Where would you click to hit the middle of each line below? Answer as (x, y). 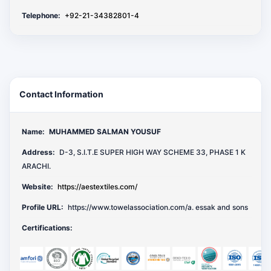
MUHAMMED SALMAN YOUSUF (105, 131)
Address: (38, 152)
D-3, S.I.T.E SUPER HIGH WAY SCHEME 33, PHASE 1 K (152, 152)
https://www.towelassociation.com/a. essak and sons (157, 207)
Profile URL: (43, 207)
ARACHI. (36, 166)
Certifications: (47, 227)
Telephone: (41, 15)
